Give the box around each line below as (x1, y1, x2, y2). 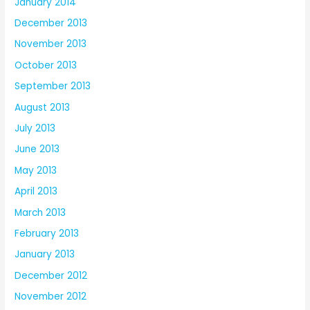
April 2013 (15, 185, 58, 199)
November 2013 (15, 37, 87, 51)
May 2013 (15, 163, 57, 177)
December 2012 (15, 268, 88, 282)
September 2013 (15, 80, 91, 93)
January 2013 (15, 248, 75, 262)
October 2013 (15, 58, 77, 72)
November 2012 (15, 290, 87, 304)
